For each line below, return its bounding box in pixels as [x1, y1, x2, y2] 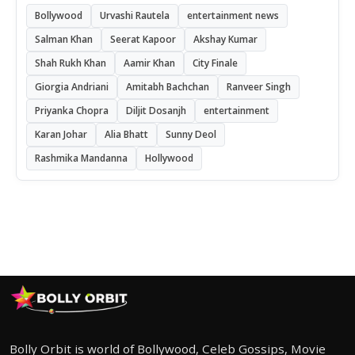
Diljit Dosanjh [126, 103, 186, 117]
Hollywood [145, 151, 193, 165]
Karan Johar [35, 127, 87, 141]
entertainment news [187, 8, 279, 22]
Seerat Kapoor [110, 32, 176, 46]
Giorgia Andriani [35, 79, 109, 94]
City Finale [193, 55, 238, 70]
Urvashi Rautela [100, 8, 170, 22]
